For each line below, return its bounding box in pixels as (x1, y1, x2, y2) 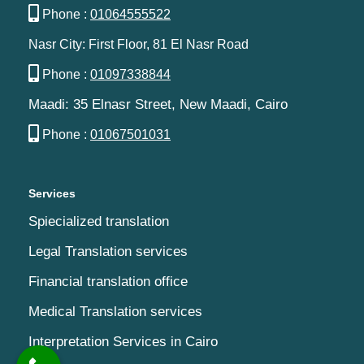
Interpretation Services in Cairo (28, 334, 218, 349)
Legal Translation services (28, 244, 188, 259)
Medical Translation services (28, 304, 202, 319)
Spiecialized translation (28, 214, 169, 229)
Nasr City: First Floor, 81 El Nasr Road (28, 37, 249, 51)
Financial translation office (28, 274, 188, 289)
